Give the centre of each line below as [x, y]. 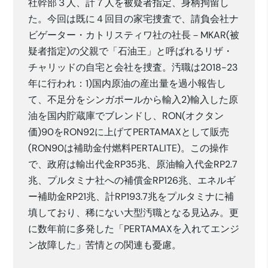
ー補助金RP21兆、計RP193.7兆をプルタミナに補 [131, 197]
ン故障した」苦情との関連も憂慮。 [105, 245]
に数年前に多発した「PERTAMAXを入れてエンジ [134, 229]
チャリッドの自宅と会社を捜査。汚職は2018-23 [133, 68]
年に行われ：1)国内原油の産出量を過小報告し [127, 84]
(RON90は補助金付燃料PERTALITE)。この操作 [129, 148]
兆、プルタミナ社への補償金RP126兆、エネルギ [132, 181]
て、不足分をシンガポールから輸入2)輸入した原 [133, 100]
